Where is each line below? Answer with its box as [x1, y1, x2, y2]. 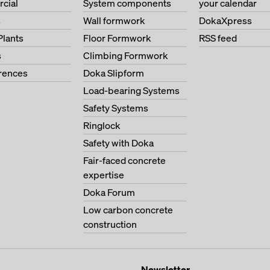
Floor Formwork [83, 31, 151, 45]
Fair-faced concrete [83, 154, 166, 167]
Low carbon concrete [83, 203, 173, 216]
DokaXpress [199, 14, 252, 27]
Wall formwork [83, 14, 145, 27]
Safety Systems [83, 101, 148, 115]
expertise [83, 168, 124, 181]
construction [83, 218, 137, 231]
